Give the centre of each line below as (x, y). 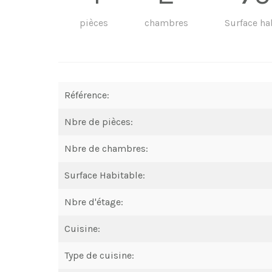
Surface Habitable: (105, 175)
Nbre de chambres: (106, 148)
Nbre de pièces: (99, 121)
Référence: (87, 95)
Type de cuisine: (99, 255)
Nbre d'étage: (94, 202)
